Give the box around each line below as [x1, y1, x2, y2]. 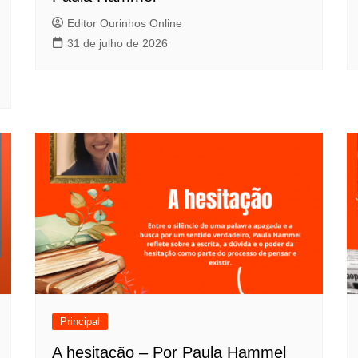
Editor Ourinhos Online [67, 16, 182, 30]
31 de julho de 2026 [67, 36, 168, 50]
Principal [60, 316, 100, 328]
